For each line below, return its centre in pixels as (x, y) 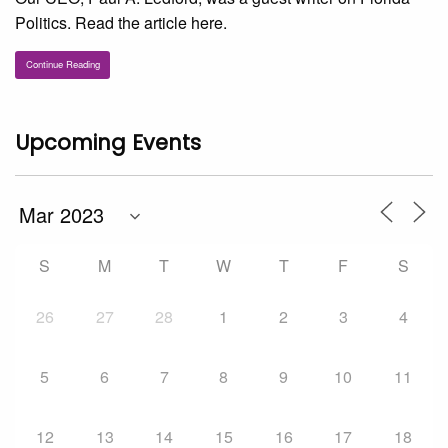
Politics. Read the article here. (121, 23)
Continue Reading (62, 64)
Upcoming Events (108, 142)
